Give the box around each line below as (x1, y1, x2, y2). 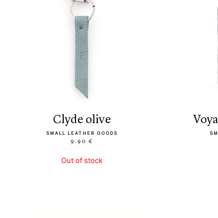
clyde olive (61, 114, 111, 126)
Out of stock (61, 156, 103, 165)
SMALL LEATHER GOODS (46, 131, 118, 137)
